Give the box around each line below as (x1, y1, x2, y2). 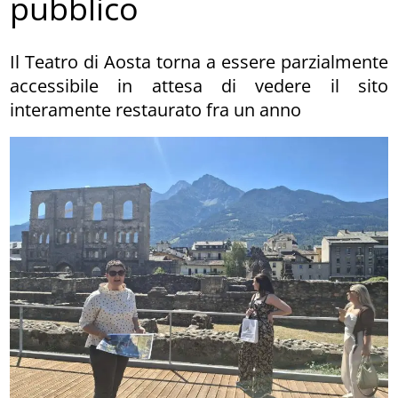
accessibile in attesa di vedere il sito (10, 73, 388, 98)
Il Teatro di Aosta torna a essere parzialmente (10, 49, 388, 74)
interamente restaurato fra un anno (10, 97, 302, 122)
